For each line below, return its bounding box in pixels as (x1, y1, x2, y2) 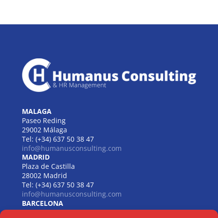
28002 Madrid (21, 170, 67, 180)
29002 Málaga (21, 125, 67, 134)
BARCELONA (21, 198, 63, 208)
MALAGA (21, 106, 52, 116)
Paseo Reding (21, 115, 66, 125)
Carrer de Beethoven (21, 207, 91, 217)
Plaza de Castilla (21, 161, 75, 171)
